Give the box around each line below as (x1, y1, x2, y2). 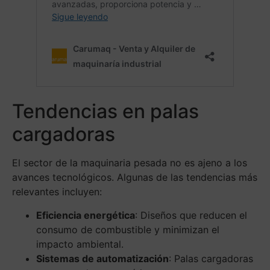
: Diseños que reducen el (135, 209, 247, 222)
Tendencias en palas (12, 99, 199, 124)
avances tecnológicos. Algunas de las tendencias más (12, 171, 257, 184)
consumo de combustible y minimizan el (36, 224, 219, 236)
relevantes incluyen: (12, 186, 102, 198)
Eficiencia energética (36, 209, 135, 222)
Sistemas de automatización (36, 253, 169, 265)
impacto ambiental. (36, 238, 124, 251)
